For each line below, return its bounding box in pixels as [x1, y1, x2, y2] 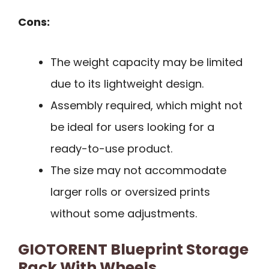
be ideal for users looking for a [50, 119, 214, 134]
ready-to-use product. [50, 141, 172, 156]
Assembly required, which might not [50, 97, 243, 113]
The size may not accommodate [50, 162, 226, 178]
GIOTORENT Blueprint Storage [18, 238, 249, 260]
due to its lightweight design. [50, 76, 204, 91]
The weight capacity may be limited [50, 54, 243, 70]
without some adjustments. [50, 205, 197, 221]
